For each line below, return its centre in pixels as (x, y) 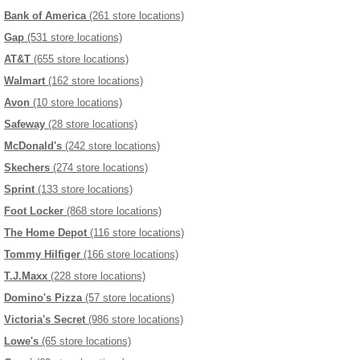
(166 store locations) (129, 255)
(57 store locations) (128, 298)
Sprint (19, 190)
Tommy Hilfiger (42, 255)
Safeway (25, 125)
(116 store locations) (135, 233)
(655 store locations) (80, 59)
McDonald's (33, 146)
